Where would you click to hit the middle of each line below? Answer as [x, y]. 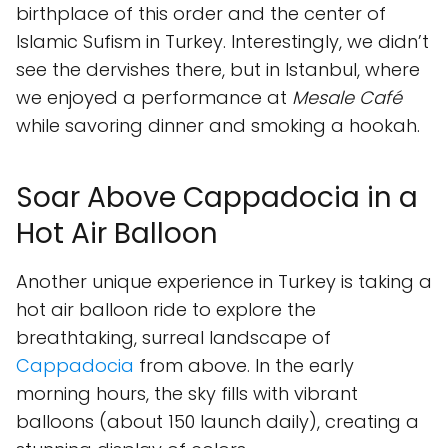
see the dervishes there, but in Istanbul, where [218, 69]
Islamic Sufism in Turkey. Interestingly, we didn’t [222, 41]
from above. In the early [244, 365]
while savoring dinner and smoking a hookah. [218, 125]
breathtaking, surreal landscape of [173, 337]
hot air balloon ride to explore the [166, 309]
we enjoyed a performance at [154, 97]
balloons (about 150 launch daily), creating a [217, 421]
